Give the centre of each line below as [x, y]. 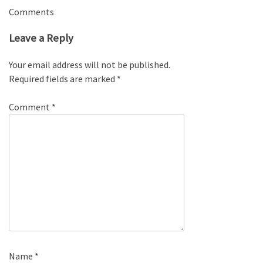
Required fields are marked [63, 78]
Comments [31, 12]
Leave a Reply [41, 38]
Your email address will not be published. [90, 64]
